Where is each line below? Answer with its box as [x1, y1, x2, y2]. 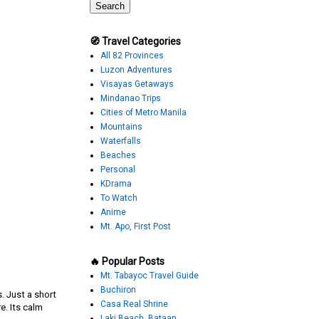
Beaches [100, 150, 136, 161]
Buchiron [100, 285, 136, 296]
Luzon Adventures [100, 65, 172, 75]
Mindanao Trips [100, 93, 161, 104]
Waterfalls [100, 136, 141, 147]
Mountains [100, 122, 142, 132]
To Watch [100, 193, 137, 204]
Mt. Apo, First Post [100, 221, 171, 232]
